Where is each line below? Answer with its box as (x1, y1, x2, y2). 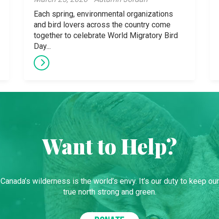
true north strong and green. (63, 187, 156, 197)
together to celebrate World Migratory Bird (34, 31, 178, 40)
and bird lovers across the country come (34, 20, 171, 29)
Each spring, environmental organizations (34, 9, 173, 19)
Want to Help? (42, 132, 177, 160)
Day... (34, 42, 51, 51)
